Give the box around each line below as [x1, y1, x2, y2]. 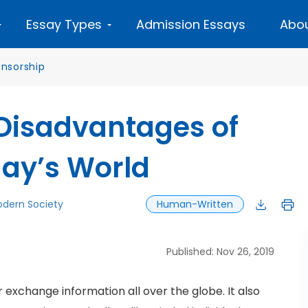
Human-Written [157, 197, 233, 211]
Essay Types [26, 16, 102, 33]
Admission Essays [136, 16, 245, 33]
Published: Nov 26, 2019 [166, 245, 274, 258]
